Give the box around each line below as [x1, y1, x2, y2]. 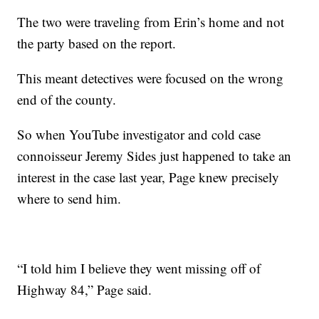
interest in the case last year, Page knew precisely [17, 167, 280, 186]
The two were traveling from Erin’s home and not [17, 12, 285, 31]
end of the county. [17, 90, 117, 108]
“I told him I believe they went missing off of [17, 258, 261, 277]
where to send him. [17, 189, 122, 207]
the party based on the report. [17, 33, 177, 52]
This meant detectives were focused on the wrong [17, 68, 284, 87]
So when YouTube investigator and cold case [17, 125, 261, 143]
